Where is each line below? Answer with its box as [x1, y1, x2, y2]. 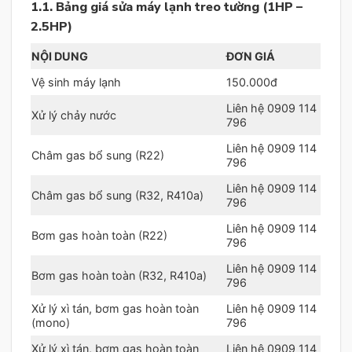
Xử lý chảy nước [31, 108, 116, 122]
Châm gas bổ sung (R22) [31, 148, 164, 162]
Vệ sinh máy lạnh [31, 75, 121, 89]
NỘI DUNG [31, 49, 88, 63]
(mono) [31, 315, 70, 329]
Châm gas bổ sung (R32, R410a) [31, 188, 203, 202]
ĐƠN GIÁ [226, 49, 276, 63]
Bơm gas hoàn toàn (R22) [31, 228, 167, 242]
